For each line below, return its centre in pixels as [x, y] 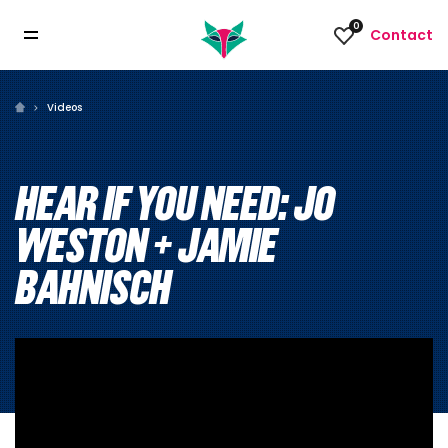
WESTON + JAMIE [145, 244]
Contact [401, 35]
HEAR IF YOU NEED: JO [174, 202]
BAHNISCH [92, 286]
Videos [64, 107]
